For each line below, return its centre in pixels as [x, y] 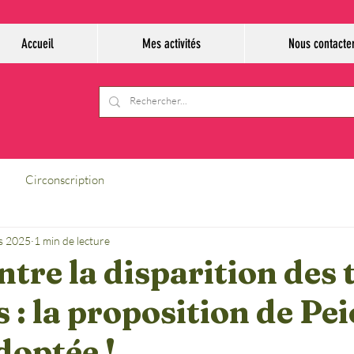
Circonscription [65, 179]
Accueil [37, 43]
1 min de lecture [72, 240]
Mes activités [171, 43]
